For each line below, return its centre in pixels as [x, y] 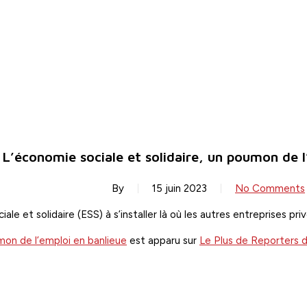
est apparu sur [163, 241]
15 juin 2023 [180, 188]
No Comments [270, 188]
